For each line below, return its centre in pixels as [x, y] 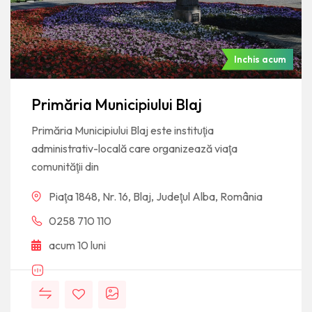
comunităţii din [65, 166]
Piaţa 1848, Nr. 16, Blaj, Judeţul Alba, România [156, 196]
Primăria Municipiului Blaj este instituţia [123, 130]
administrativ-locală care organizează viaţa [134, 148]
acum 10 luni [77, 245]
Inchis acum [260, 60]
